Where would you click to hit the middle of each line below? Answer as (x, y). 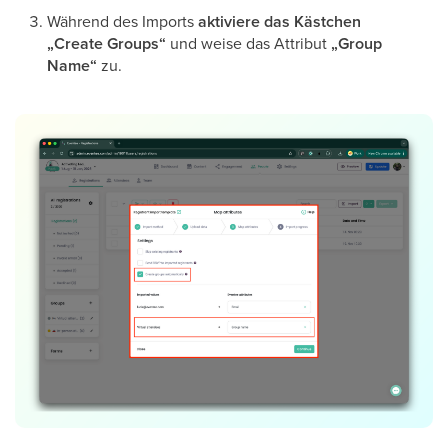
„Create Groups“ (106, 43)
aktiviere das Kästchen (279, 21)
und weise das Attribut (248, 43)
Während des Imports (122, 21)
